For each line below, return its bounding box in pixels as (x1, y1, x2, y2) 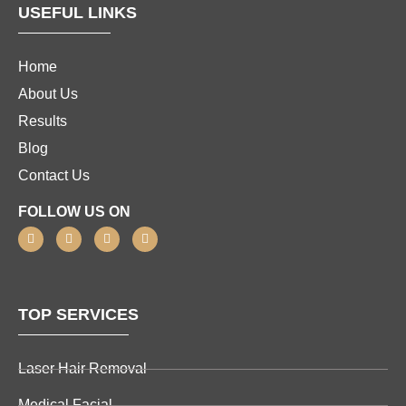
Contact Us (18, 168, 90, 183)
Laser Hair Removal (18, 361, 147, 376)
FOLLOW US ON (18, 204, 130, 219)
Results (18, 113, 67, 129)
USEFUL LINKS (18, 4, 137, 22)
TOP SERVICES (18, 305, 139, 324)
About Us (18, 86, 78, 101)
